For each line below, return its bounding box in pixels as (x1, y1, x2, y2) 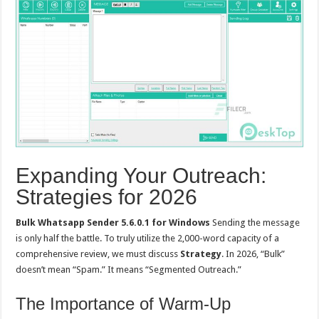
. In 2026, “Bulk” (221, 249, 286, 260)
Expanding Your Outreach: (16, 164, 267, 188)
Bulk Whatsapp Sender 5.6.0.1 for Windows (16, 217, 211, 229)
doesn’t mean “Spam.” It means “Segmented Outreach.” (16, 264, 242, 276)
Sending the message (210, 217, 300, 229)
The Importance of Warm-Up (16, 294, 231, 314)
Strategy (180, 249, 222, 260)
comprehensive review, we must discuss (16, 249, 181, 260)
